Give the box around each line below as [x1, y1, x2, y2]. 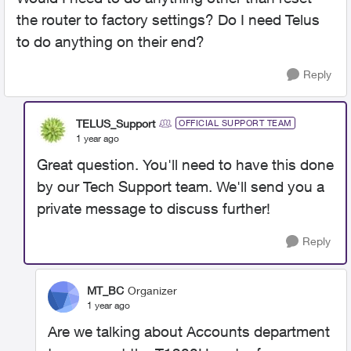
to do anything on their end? [16, 33, 204, 50]
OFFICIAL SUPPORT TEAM [179, 118, 292, 128]
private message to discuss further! [37, 200, 270, 217]
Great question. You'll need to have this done [37, 156, 334, 173]
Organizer [128, 283, 177, 297]
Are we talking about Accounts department [48, 323, 330, 340]
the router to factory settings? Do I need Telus [16, 11, 320, 28]
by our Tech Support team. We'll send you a [37, 178, 324, 195]
